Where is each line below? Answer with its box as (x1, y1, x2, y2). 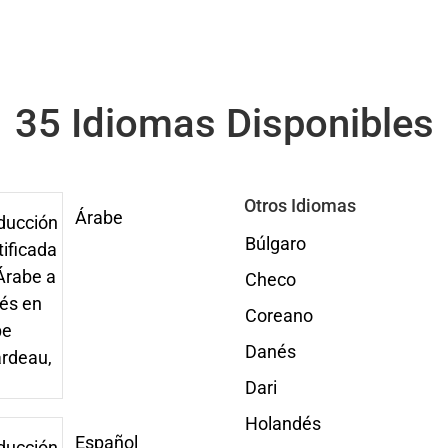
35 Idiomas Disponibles (14, 100, 434, 147)
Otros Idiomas (243, 195, 356, 216)
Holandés (244, 413, 321, 434)
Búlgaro (244, 233, 306, 254)
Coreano (244, 305, 313, 326)
